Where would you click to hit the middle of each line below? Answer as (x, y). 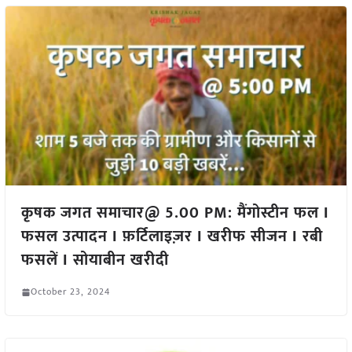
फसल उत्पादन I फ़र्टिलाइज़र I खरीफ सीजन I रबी (172, 237)
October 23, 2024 (70, 292)
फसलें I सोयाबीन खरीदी (95, 260)
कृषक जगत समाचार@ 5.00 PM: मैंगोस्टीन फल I (175, 213)
